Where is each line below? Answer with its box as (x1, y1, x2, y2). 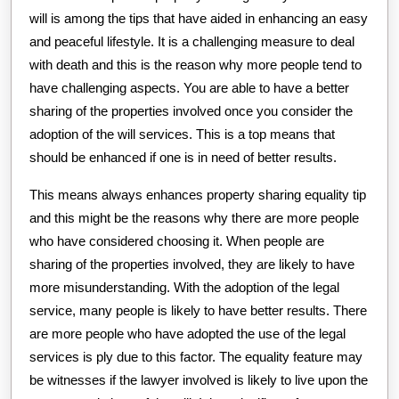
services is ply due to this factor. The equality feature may (29, 348, 362, 364)
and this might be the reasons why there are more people (29, 209, 359, 225)
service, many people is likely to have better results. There (29, 302, 367, 318)
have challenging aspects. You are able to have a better (29, 79, 349, 95)
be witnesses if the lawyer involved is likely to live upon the (29, 371, 368, 387)
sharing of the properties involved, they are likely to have (29, 256, 354, 272)
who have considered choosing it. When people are (29, 232, 324, 248)
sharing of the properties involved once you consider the (29, 102, 353, 118)
